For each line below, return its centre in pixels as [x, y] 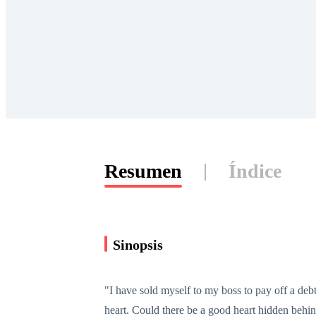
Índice [255, 171]
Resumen [143, 171]
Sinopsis [138, 244]
